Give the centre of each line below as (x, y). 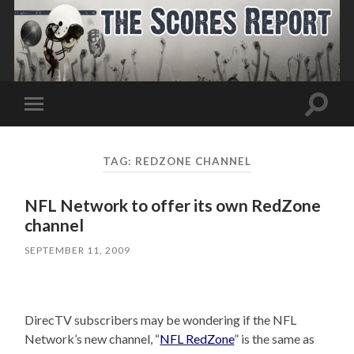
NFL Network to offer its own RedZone (173, 205)
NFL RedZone (197, 339)
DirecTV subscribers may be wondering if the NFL (161, 320)
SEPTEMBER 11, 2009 (78, 250)
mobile (56, 128)
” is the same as (275, 339)
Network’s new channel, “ (92, 339)
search (333, 122)
